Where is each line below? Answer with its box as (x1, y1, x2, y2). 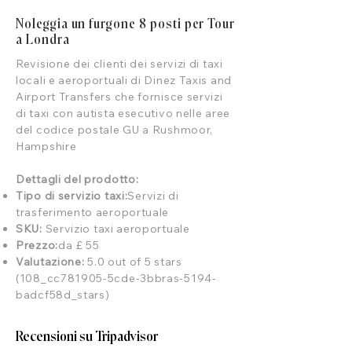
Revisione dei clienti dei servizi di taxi (16, 57, 223, 71)
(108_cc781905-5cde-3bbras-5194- (16, 271, 217, 285)
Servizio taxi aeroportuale (45, 222, 190, 236)
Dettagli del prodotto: (16, 172, 139, 186)
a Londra (16, 33, 70, 47)
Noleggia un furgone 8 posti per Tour (16, 17, 236, 31)
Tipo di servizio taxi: (16, 189, 128, 203)
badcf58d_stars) (16, 288, 110, 302)
